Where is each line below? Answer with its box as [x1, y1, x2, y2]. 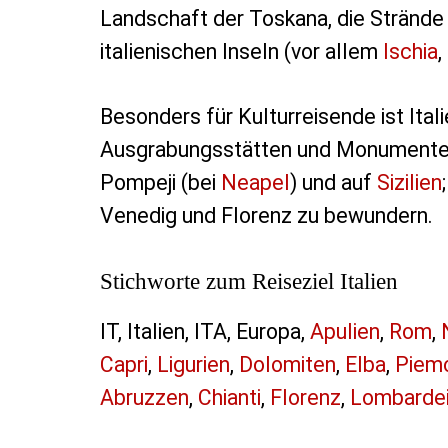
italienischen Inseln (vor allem [99, 39, 383, 65]
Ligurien [156, 352, 230, 378]
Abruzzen [99, 385, 189, 411]
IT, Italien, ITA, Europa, [99, 319, 310, 345]
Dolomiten [238, 352, 336, 378]
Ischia [382, 39, 438, 65]
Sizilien [376, 170, 442, 196]
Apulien [309, 319, 380, 345]
